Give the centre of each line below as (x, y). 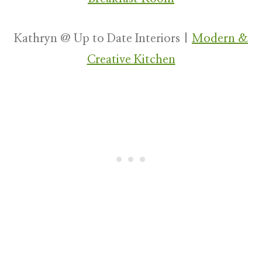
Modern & (220, 39)
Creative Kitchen (131, 60)
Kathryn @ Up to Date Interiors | (103, 39)
